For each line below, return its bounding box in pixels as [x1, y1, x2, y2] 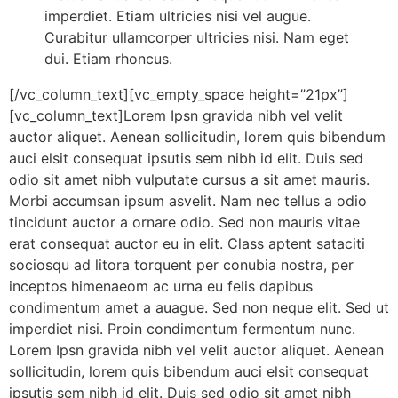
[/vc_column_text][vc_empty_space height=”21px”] [9, 85, 348, 104]
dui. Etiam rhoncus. [44, 50, 172, 68]
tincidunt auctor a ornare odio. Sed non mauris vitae [9, 213, 360, 232]
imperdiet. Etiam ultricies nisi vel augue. [44, 7, 311, 26]
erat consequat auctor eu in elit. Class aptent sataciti [9, 235, 365, 253]
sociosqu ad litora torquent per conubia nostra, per [9, 256, 354, 275]
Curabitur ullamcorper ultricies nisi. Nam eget [44, 28, 349, 47]
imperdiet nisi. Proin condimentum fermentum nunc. [9, 320, 355, 338]
